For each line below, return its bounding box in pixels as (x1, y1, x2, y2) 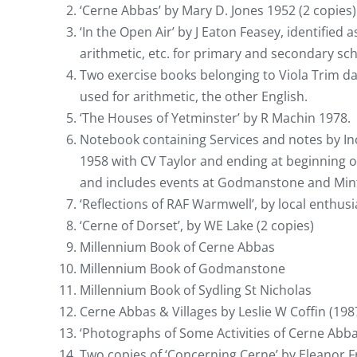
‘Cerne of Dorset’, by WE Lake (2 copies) (80, 216, 314, 234)
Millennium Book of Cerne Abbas (80, 237, 275, 256)
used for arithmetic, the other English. (80, 87, 308, 105)
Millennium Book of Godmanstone (80, 259, 285, 277)
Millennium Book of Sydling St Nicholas (80, 280, 312, 299)
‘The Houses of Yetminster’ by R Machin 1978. (80, 108, 351, 127)
